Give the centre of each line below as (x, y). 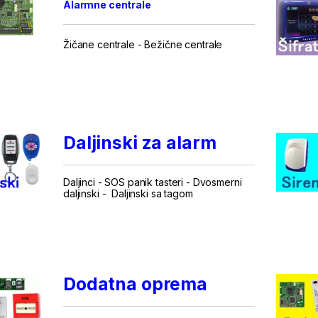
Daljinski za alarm (139, 142)
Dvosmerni (217, 182)
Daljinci (79, 182)
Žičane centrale (99, 44)
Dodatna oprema (135, 284)
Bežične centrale (183, 44)
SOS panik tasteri (144, 182)
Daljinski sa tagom (152, 193)
